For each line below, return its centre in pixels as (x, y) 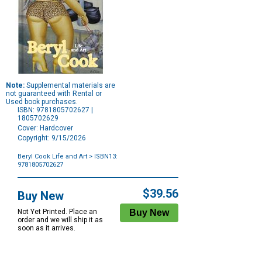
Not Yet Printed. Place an (57, 212)
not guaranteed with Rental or (54, 94)
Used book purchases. (42, 102)
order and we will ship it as (60, 220)
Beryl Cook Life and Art (52, 157)
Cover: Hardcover (45, 128)
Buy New (41, 196)
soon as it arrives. (46, 228)
